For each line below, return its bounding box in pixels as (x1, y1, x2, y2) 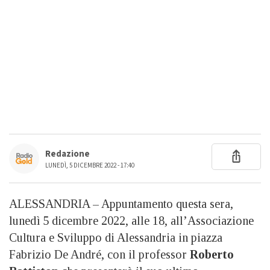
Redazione (45, 147, 90, 160)
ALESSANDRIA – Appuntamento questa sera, (9, 196, 233, 210)
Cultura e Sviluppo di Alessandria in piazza (9, 230, 222, 244)
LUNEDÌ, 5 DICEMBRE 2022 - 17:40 (45, 160, 134, 170)
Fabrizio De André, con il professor (9, 247, 190, 261)
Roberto (190, 247, 234, 261)
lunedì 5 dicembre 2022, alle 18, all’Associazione (9, 213, 254, 227)
